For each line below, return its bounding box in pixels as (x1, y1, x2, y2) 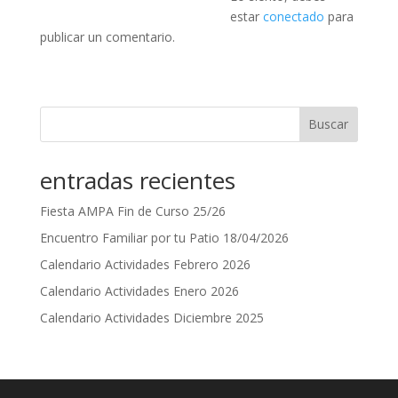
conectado (262, 7, 324, 25)
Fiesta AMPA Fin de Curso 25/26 (39, 202, 226, 219)
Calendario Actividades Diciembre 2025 (39, 308, 264, 326)
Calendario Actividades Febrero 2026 (39, 255, 251, 273)
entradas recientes (39, 163, 235, 196)
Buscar (308, 115, 349, 133)
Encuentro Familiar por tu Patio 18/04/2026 (39, 228, 289, 246)
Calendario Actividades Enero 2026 (39, 282, 239, 299)
